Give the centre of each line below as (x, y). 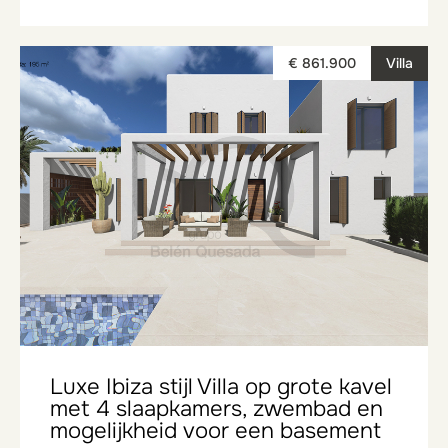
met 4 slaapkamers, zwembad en (216, 409)
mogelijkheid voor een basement (215, 431)
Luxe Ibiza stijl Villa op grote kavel (221, 387)
